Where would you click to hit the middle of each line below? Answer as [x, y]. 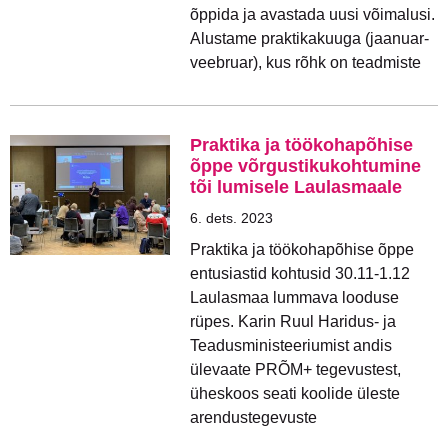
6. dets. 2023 [231, 218]
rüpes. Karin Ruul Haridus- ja [293, 321]
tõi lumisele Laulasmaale [296, 187]
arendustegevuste [253, 417]
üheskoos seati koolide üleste [295, 393]
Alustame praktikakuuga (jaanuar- [309, 38]
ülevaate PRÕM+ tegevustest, [295, 369]
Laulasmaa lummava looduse [294, 297]
